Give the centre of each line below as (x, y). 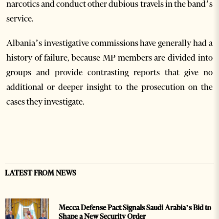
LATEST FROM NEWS (41, 173)
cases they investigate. (46, 101)
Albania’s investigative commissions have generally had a (109, 43)
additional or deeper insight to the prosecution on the (109, 87)
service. (20, 18)
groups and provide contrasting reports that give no (109, 72)
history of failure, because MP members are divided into (109, 57)
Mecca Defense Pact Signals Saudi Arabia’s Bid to (135, 208)
